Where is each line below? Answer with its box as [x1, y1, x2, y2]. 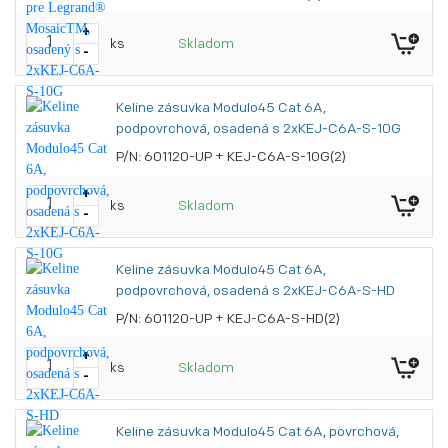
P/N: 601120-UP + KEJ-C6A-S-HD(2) [116, 312, 340, 327]
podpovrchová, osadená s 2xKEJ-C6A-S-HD [116, 284, 395, 299]
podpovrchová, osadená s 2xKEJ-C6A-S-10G [116, 122, 401, 137]
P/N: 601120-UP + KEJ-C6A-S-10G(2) [116, 150, 346, 165]
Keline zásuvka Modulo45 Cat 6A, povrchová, [116, 425, 399, 440]
